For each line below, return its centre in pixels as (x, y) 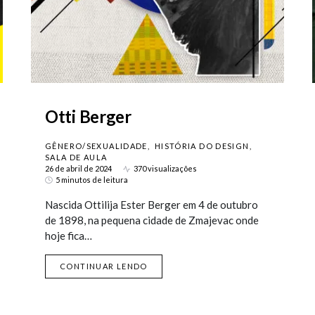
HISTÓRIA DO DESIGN (202, 146)
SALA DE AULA (76, 157)
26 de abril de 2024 (78, 168)
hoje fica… (69, 236)
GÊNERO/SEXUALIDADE (96, 146)
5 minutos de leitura (92, 180)
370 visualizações (165, 168)
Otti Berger (88, 116)
